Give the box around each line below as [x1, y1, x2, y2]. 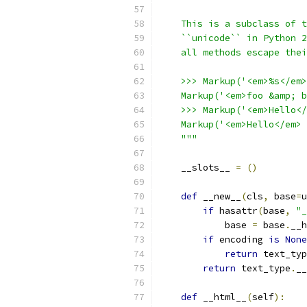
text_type [236, 262, 291, 274]
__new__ [197, 191, 241, 202]
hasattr [214, 205, 258, 217]
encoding [214, 234, 269, 245]
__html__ [197, 291, 247, 303]
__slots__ [159, 162, 236, 173]
